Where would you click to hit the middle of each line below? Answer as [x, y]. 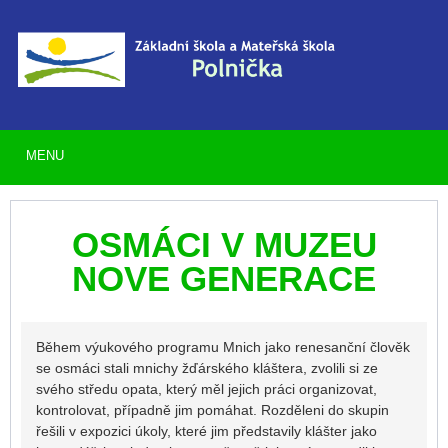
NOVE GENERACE [224, 279]
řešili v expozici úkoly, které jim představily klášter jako [206, 431]
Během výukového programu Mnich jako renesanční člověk [223, 347]
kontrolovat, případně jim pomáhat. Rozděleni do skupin [212, 410]
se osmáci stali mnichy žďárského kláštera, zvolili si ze [207, 368]
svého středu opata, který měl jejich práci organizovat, [206, 389]
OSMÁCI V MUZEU [224, 245]
